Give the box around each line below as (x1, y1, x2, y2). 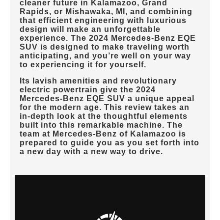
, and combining (125, 7, 192, 16)
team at (20, 129, 53, 138)
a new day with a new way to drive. (20, 147, 163, 156)
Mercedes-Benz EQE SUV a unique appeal (20, 94, 194, 103)
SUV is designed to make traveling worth (20, 42, 190, 51)
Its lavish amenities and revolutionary (20, 76, 177, 85)
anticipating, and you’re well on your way (20, 51, 191, 60)
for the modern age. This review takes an (20, 103, 190, 111)
